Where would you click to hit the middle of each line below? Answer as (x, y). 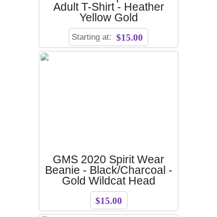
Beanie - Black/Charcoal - (108, 170)
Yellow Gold (108, 18)
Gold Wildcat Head (108, 181)
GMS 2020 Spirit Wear (108, 160)
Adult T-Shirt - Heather (108, 7)
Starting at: (93, 37)
